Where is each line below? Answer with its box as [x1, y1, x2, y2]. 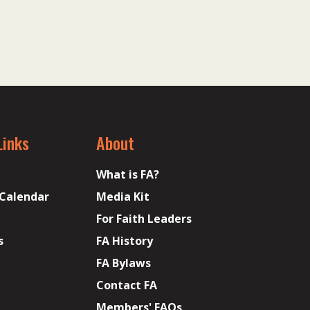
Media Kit [96, 189, 150, 204]
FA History [96, 233, 154, 248]
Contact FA [96, 277, 158, 293]
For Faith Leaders [96, 211, 192, 226]
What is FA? [96, 167, 160, 182]
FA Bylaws [96, 255, 152, 271]
